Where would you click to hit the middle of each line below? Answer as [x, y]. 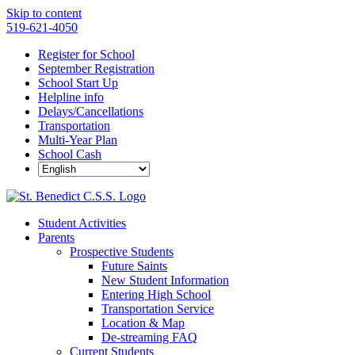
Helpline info [71, 97]
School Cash [70, 154]
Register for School [86, 54]
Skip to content [44, 13]
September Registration [96, 69]
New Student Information [165, 280]
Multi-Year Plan [78, 140]
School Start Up [78, 83]
